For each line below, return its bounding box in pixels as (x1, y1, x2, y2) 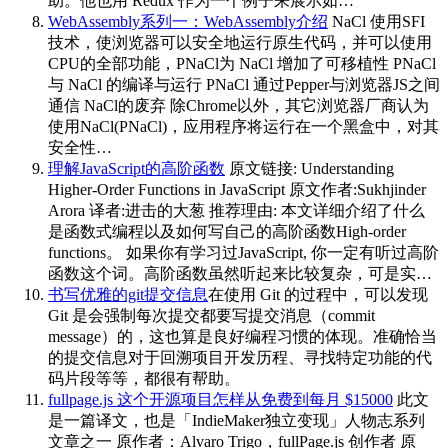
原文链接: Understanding (225, 159, 394, 177)
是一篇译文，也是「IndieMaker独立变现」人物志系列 (48, 411, 425, 429)
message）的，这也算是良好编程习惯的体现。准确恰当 (48, 327, 437, 345)
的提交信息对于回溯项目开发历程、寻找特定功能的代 (48, 348, 432, 366)
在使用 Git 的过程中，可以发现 (208, 285, 428, 303)
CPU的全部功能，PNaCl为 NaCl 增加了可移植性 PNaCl (48, 54, 436, 72)
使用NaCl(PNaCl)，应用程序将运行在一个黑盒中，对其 (48, 117, 439, 135)
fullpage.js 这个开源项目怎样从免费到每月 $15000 (48, 390, 393, 408)
